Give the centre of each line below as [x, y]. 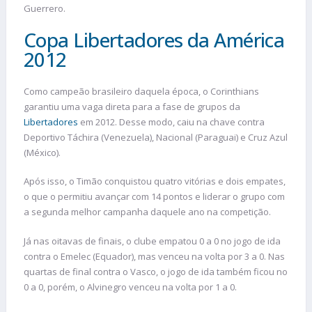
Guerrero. [46, 9]
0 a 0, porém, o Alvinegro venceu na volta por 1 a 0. [130, 287]
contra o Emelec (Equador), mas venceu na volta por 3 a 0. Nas [154, 256]
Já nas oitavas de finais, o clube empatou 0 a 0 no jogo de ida [152, 241]
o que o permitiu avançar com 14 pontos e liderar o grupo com [154, 197]
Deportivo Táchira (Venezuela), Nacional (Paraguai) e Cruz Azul [156, 137]
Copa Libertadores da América [154, 39]
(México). [42, 152]
